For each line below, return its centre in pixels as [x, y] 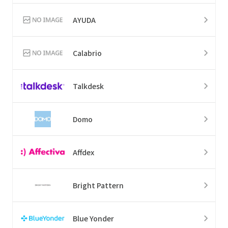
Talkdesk [88, 86]
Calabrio [87, 53]
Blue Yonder [93, 218]
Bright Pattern [98, 185]
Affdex [83, 152]
